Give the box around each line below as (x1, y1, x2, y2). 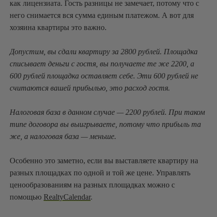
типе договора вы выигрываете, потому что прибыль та (10, 120, 201, 128)
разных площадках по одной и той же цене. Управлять (10, 169, 190, 177)
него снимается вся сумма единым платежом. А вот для (10, 11, 194, 19)
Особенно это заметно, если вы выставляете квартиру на (10, 156, 198, 165)
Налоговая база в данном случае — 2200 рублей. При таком (10, 108, 205, 116)
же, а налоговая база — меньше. (10, 132, 116, 140)
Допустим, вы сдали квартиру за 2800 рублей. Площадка (10, 47, 198, 56)
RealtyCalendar (44, 193, 91, 201)
